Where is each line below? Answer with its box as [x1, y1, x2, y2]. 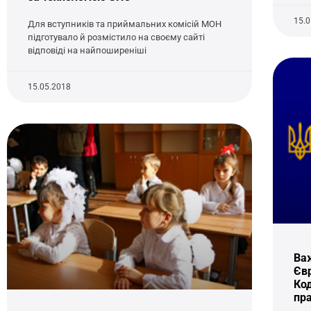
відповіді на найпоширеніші [28, 45, 146, 56]
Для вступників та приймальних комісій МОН [28, 19, 221, 30]
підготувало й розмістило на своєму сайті [28, 32, 205, 43]
